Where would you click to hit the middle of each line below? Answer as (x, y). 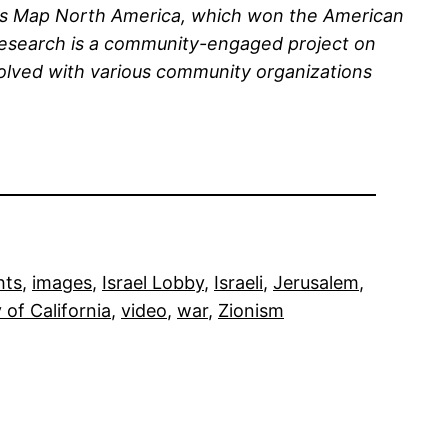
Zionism (251, 311)
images (62, 283)
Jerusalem (316, 283)
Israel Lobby (153, 283)
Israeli (238, 283)
